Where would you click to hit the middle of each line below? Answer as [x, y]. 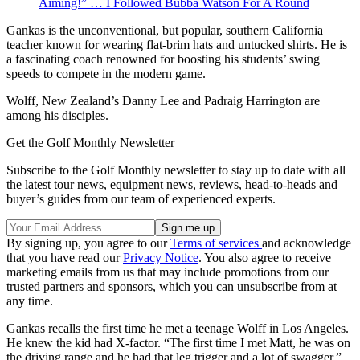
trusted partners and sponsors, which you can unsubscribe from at [172, 287]
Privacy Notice [161, 258]
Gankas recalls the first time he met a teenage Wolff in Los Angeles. [178, 329]
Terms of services [216, 243]
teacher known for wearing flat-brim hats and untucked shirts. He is [177, 45]
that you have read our [65, 258]
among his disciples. [57, 116]
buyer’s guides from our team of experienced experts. [141, 199]
